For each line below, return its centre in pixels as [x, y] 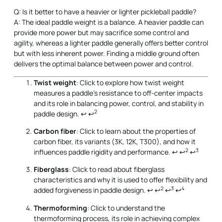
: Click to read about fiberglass [117, 169]
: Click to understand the [126, 208]
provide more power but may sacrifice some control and [101, 33]
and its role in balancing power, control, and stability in [119, 103]
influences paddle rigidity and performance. [103, 152]
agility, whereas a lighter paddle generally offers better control [111, 43]
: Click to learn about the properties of [136, 131]
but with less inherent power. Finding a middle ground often [107, 54]
